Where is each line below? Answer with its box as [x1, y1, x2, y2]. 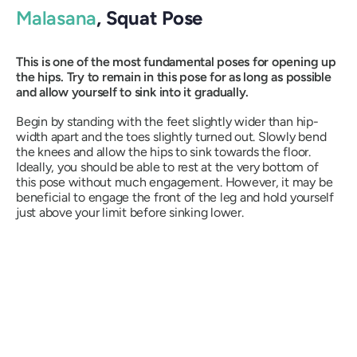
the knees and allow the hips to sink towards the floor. [16, 144, 311, 159]
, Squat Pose [96, 6, 203, 29]
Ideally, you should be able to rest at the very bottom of [16, 159, 319, 175]
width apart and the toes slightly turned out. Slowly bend [16, 129, 327, 144]
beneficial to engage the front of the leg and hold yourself [16, 190, 334, 205]
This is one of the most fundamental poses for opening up [16, 54, 336, 69]
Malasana [16, 6, 97, 29]
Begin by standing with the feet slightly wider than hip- [16, 114, 319, 129]
